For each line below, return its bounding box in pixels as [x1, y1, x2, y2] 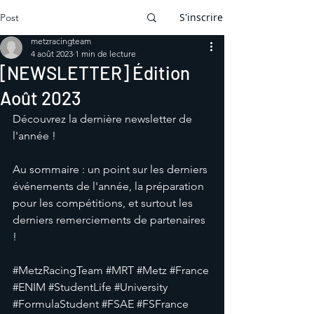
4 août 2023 [31, 48, 73, 59]
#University [114, 280, 168, 294]
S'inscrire [179, 11, 223, 24]
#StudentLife [48, 280, 111, 294]
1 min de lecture [75, 48, 136, 59]
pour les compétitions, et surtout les [13, 196, 196, 210]
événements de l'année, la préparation [13, 179, 207, 193]
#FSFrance [137, 297, 189, 310]
